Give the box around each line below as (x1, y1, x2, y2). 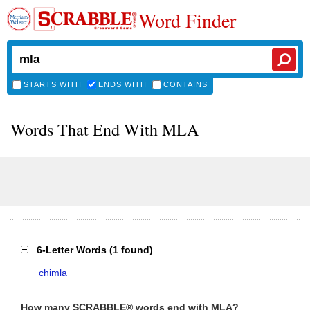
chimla (39, 267, 67, 278)
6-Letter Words (37, 244, 107, 255)
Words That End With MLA (10, 118, 199, 140)
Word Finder (138, 7, 236, 33)
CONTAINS (163, 80, 208, 89)
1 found (113, 244, 149, 255)
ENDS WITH (98, 80, 147, 89)
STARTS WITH (24, 80, 82, 89)
